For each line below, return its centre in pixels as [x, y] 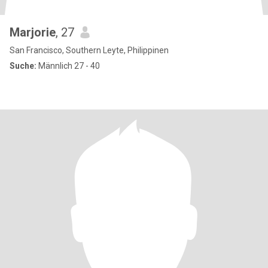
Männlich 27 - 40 [68, 66]
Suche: [23, 66]
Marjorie [33, 32]
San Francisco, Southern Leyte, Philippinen [89, 50]
